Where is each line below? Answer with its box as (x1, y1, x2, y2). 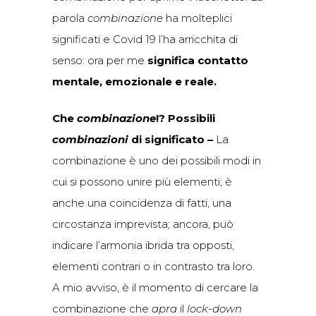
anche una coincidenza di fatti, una (52, 196, 231, 209)
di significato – (128, 133, 216, 146)
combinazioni (52, 133, 128, 146)
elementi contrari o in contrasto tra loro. (52, 260, 255, 273)
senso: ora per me (52, 54, 147, 67)
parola (52, 11, 87, 25)
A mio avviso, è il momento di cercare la (52, 281, 258, 294)
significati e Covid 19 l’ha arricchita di (52, 32, 238, 46)
